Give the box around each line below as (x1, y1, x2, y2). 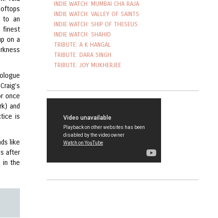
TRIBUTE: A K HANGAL (54, 40, 111, 48)
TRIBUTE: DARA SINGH (54, 51, 111, 58)
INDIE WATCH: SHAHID (54, 30, 111, 38)
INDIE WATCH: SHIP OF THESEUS (54, 20, 138, 28)
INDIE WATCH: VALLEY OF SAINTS (54, 10, 139, 18)
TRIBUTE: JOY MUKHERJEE (54, 61, 121, 69)
